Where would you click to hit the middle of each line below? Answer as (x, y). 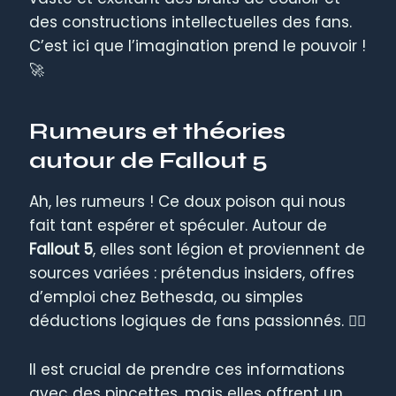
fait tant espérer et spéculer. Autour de (179, 226)
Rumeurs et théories (158, 131)
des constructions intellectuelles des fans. (191, 22)
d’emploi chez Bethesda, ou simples (167, 297)
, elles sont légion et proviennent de (229, 250)
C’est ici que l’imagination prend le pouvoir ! (198, 46)
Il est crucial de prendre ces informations (187, 369)
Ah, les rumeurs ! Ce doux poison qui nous (188, 202)
